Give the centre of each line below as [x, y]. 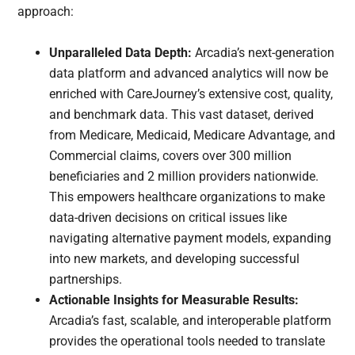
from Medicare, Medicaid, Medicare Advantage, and [193, 135]
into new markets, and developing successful [175, 258]
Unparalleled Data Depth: [121, 52]
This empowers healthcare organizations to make [187, 197]
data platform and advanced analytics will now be [189, 73]
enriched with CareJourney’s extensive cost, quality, [191, 94]
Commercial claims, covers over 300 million [171, 155]
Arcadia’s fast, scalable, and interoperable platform [191, 320]
